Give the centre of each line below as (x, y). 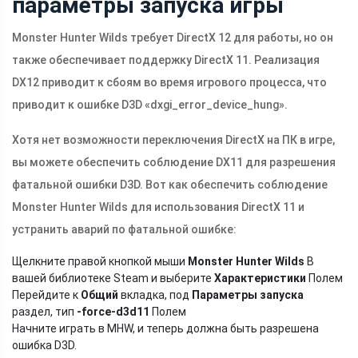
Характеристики (260, 278)
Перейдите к (46, 295)
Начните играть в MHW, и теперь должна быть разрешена (165, 329)
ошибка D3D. (44, 346)
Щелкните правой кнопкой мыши (100, 262)
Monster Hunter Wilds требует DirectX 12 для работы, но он (173, 38)
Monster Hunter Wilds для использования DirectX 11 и (158, 207)
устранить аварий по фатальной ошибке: (124, 230)
